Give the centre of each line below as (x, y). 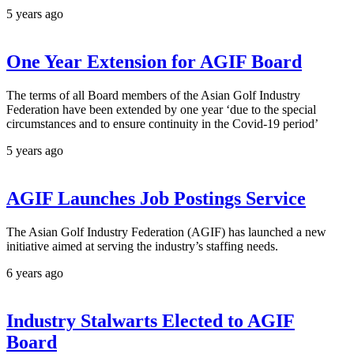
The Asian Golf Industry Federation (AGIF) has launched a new (166, 232)
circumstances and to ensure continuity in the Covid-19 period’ (162, 123)
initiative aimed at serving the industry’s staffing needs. (142, 246)
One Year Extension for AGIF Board (154, 61)
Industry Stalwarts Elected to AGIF (151, 320)
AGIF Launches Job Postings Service (156, 198)
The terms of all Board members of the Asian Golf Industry (153, 95)
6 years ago (35, 273)
